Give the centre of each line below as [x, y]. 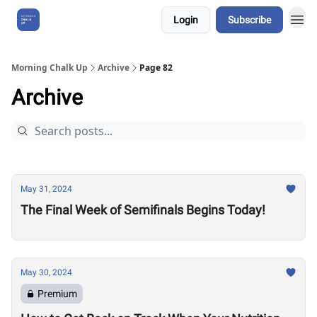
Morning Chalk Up [50, 68]
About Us [74, 20]
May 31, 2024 [46, 189]
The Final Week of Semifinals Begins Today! [143, 210]
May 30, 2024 [46, 272]
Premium [57, 294]
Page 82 [156, 68]
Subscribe [249, 20]
